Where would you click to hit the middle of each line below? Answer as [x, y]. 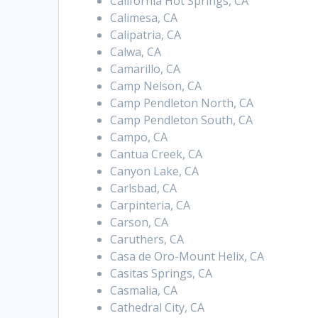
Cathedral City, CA [158, 308]
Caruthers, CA [147, 240]
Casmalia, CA [144, 291]
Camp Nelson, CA [156, 86]
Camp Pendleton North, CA [182, 103]
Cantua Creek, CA [157, 154]
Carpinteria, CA [150, 205]
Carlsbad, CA [144, 188]
